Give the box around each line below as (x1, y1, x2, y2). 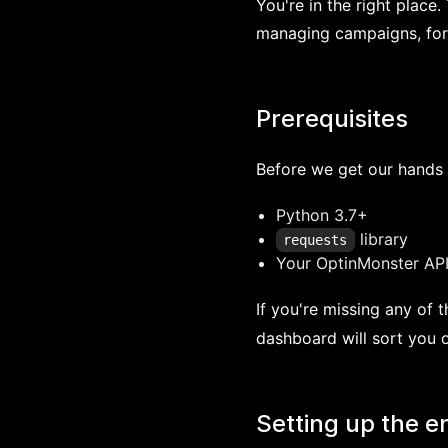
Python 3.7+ (276, 205, 368, 225)
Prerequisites (256, 104, 408, 133)
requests (283, 232, 348, 248)
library (354, 229, 408, 249)
